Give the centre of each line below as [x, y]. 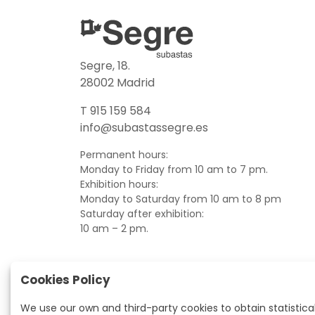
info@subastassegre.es [144, 128]
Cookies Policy [65, 280]
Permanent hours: [124, 155]
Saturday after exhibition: [142, 214]
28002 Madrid [117, 83]
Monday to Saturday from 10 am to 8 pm [181, 199]
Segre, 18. [105, 66]
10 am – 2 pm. [114, 229]
